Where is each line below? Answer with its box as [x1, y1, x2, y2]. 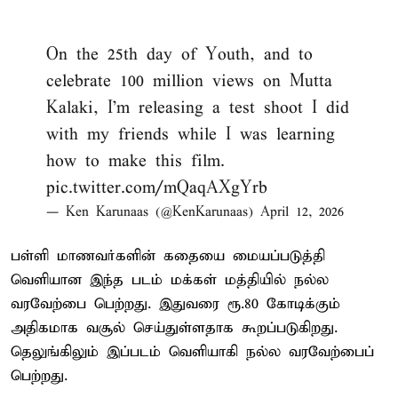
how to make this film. [46, 150, 225, 171]
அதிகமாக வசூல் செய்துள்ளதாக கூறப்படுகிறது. [11, 318, 338, 338]
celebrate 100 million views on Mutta [46, 70, 332, 92]
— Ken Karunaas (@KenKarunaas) [46, 203, 260, 220]
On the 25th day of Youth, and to [46, 44, 313, 65]
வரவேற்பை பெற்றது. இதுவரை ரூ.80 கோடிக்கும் [11, 294, 340, 314]
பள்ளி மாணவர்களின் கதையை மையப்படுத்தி [11, 246, 325, 266]
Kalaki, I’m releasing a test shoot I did [46, 97, 349, 118]
